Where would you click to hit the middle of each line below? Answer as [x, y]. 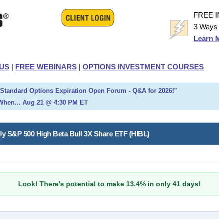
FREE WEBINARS [46, 67]
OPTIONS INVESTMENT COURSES [143, 67]
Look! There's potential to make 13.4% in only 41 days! [109, 184]
